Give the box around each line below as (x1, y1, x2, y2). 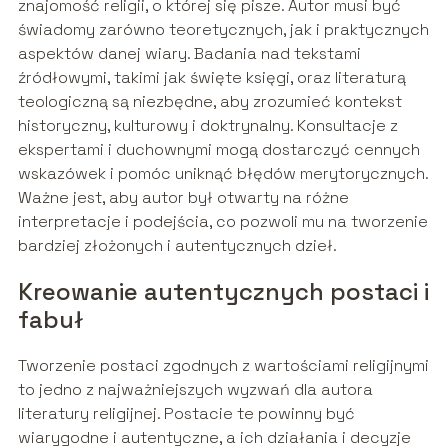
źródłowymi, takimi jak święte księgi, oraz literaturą (17, 67, 406, 89)
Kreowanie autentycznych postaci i (17, 276, 429, 308)
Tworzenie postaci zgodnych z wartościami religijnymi (17, 355, 429, 377)
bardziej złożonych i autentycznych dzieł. (17, 235, 337, 257)
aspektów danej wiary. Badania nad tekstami (17, 43, 361, 65)
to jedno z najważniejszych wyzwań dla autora (17, 379, 373, 401)
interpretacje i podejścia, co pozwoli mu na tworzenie (17, 211, 428, 233)
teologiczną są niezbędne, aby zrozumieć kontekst (17, 91, 402, 113)
